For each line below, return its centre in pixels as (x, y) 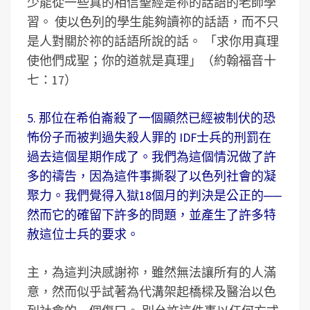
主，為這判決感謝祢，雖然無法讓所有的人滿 (152, 272)
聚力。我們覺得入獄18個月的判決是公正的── (154, 195)
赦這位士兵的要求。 (83, 234)
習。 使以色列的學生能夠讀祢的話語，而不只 (153, 22)
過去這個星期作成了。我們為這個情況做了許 (152, 157)
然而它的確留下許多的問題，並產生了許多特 (152, 215)
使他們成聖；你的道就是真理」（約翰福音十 (152, 61)
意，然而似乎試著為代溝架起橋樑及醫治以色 (152, 292)
